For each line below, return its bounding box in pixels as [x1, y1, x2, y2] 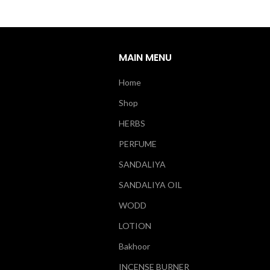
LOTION [118, 220, 151, 231]
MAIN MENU [118, 50, 172, 64]
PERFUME [118, 138, 157, 149]
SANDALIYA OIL [118, 179, 182, 190]
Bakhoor [118, 240, 150, 251]
